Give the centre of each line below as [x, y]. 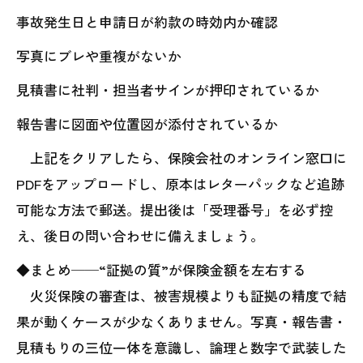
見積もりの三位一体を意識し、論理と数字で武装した [181, 348]
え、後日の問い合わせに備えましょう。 [140, 236]
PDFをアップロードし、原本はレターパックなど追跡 [180, 184]
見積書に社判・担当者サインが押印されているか [168, 90]
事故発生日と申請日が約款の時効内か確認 [147, 22]
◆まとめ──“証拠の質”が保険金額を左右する [161, 270]
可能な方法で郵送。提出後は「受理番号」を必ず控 [175, 210]
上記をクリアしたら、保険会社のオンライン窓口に [181, 158]
